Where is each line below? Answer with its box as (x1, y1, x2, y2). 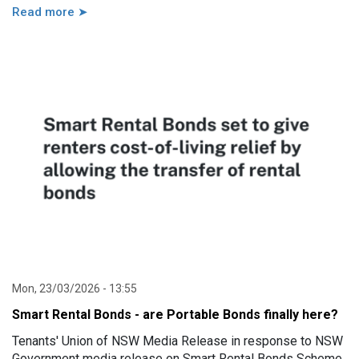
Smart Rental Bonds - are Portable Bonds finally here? (12, 306, 338, 322)
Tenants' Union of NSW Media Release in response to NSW (12, 333, 343, 349)
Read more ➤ (12, 5, 88, 20)
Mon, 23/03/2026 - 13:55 (12, 281, 137, 295)
